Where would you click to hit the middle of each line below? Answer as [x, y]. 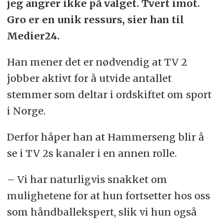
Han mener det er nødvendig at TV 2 [97, 62]
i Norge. [26, 111]
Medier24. [33, 36]
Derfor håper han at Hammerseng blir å [105, 137]
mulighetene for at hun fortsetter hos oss [108, 195]
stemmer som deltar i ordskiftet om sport [109, 95]
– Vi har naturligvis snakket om [87, 179]
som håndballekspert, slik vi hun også [102, 212]
